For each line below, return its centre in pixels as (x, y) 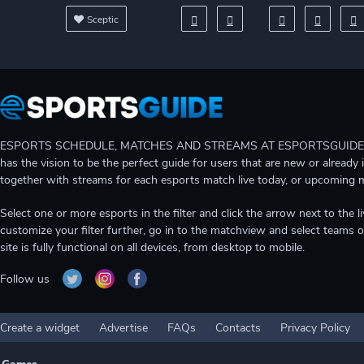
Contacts (238, 328)
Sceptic (103, 19)
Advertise (123, 328)
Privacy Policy (315, 328)
